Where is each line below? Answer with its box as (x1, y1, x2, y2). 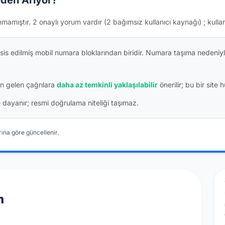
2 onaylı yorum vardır (33, 17, 104, 26)
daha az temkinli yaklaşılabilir (57, 80, 158, 89)
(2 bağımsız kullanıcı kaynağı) (104, 17, 201, 26)
